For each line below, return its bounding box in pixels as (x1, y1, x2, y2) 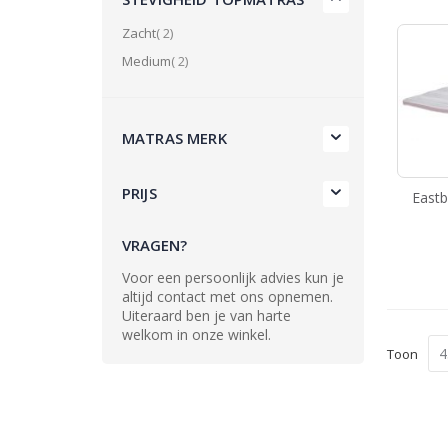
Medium (122, 52, 171, 71)
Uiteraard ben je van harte (122, 306, 291, 326)
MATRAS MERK (122, 128, 227, 149)
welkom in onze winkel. (122, 325, 271, 345)
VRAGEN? (122, 235, 187, 256)
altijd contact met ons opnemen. (122, 287, 333, 307)
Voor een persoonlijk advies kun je (122, 268, 344, 288)
